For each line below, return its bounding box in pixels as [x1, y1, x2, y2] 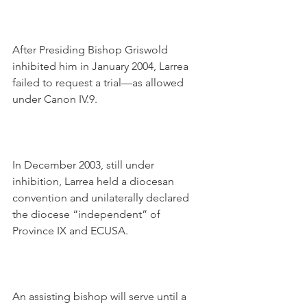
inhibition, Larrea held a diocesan [12, 175, 177, 188]
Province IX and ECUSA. [12, 224, 128, 237]
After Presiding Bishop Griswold [12, 43, 171, 56]
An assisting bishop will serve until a [12, 290, 189, 303]
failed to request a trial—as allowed [12, 76, 186, 89]
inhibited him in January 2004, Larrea [12, 60, 191, 73]
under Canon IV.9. [12, 93, 97, 106]
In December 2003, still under [12, 158, 157, 171]
